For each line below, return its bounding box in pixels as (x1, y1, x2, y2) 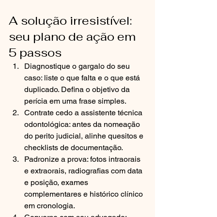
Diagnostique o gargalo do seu (24, 62, 132, 71)
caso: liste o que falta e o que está (24, 73, 142, 82)
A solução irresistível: (9, 13, 135, 28)
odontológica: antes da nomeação (24, 120, 142, 129)
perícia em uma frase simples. (24, 96, 126, 106)
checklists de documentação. (24, 143, 123, 152)
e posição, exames (24, 178, 90, 187)
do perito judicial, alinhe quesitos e (24, 131, 145, 140)
